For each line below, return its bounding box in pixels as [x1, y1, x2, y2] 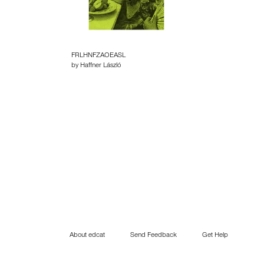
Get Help [202, 232, 228, 239]
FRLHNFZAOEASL [71, 52, 126, 60]
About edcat [70, 232, 105, 239]
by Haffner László [71, 62, 121, 70]
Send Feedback [130, 232, 177, 239]
